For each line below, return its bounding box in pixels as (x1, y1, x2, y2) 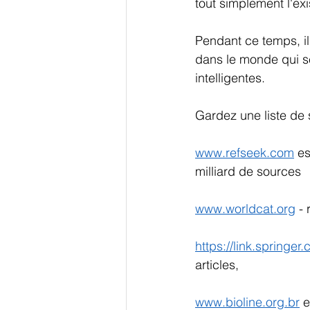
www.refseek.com (195, 144, 294, 161)
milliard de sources (195, 163, 304, 179)
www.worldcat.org (195, 200, 295, 217)
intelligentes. (195, 69, 265, 86)
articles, (195, 256, 242, 273)
